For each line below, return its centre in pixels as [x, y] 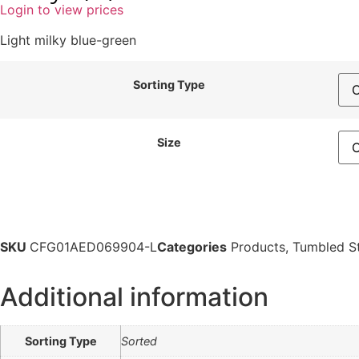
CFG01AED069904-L [93, 246]
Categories [192, 246]
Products [258, 246]
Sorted [139, 341]
